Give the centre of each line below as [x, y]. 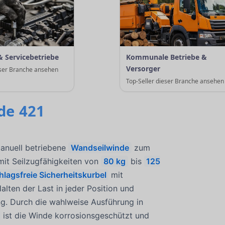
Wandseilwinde [100, 147]
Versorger [143, 68]
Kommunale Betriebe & [167, 57]
